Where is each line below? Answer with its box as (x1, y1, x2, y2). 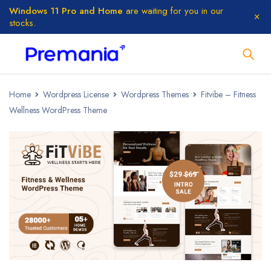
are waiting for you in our (123, 4, 223, 18)
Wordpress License (43, 88, 109, 100)
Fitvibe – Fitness (201, 88, 256, 100)
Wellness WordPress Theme (9, 104, 107, 116)
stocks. (9, 16, 36, 30)
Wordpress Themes (121, 88, 189, 100)
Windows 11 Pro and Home (9, 4, 123, 18)
